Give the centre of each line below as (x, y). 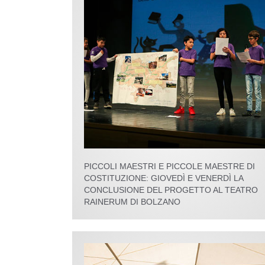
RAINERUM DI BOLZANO (132, 202)
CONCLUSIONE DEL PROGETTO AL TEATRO (171, 190)
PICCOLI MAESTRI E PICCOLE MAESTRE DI (169, 167)
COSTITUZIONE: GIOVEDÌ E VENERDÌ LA (164, 178)
